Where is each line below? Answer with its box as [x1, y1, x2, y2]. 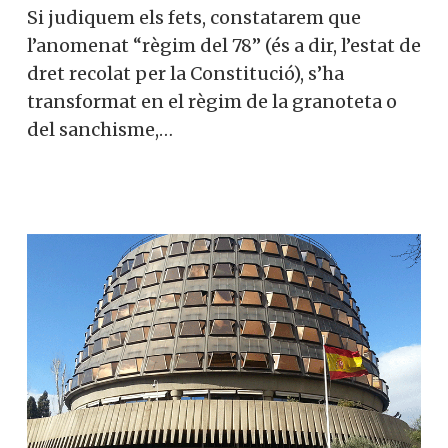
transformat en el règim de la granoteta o [27, 89, 397, 113]
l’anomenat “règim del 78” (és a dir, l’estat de [27, 33, 421, 57]
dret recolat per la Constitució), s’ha [27, 61, 344, 85]
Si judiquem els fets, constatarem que [27, 5, 361, 29]
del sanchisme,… [27, 117, 173, 141]
